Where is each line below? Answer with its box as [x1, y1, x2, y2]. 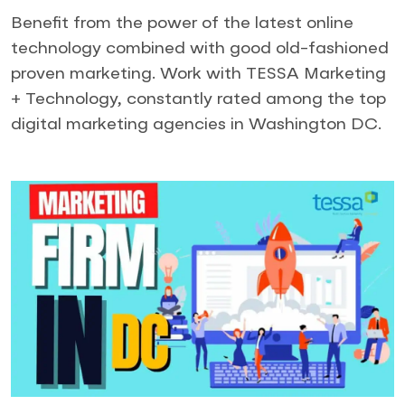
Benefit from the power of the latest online [11, 15, 353, 32]
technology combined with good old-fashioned [11, 41, 389, 57]
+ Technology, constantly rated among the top [11, 91, 386, 108]
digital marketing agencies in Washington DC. [11, 117, 381, 133]
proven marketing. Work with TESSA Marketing [11, 66, 386, 82]
